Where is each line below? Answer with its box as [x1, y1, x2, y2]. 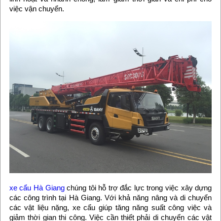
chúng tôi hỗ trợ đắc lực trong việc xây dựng [64, 183, 212, 192]
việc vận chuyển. [9, 4, 64, 13]
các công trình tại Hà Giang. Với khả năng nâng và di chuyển [9, 193, 212, 202]
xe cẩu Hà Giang [9, 183, 65, 192]
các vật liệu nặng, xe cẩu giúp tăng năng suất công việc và [9, 203, 212, 212]
